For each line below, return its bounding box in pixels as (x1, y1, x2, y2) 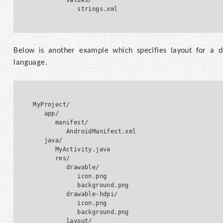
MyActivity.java (33, 146, 122, 153)
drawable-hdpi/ (33, 191, 125, 198)
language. (13, 59, 47, 67)
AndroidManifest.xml (33, 128, 136, 135)
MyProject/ (33, 101, 70, 109)
